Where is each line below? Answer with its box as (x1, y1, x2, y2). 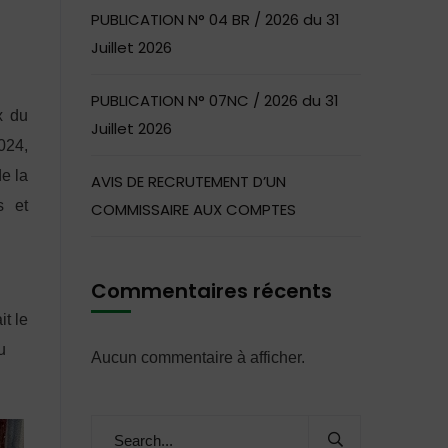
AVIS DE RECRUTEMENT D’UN (91, 171, 286, 192)
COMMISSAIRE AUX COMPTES (91, 199, 296, 220)
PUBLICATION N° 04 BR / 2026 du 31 (91, 9, 340, 30)
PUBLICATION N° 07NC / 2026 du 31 (91, 90, 339, 111)
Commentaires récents (91, 277, 332, 305)
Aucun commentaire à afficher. (91, 349, 305, 366)
